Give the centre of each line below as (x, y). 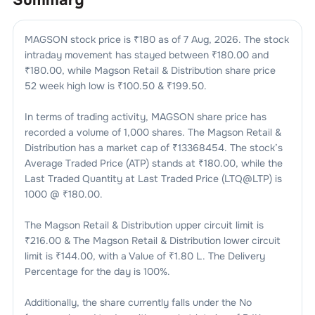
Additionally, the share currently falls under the (130, 302)
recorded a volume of (74, 132)
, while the (259, 163)
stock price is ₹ (103, 39)
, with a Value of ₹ (133, 256)
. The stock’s (253, 147)
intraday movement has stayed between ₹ (121, 54)
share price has (230, 116)
